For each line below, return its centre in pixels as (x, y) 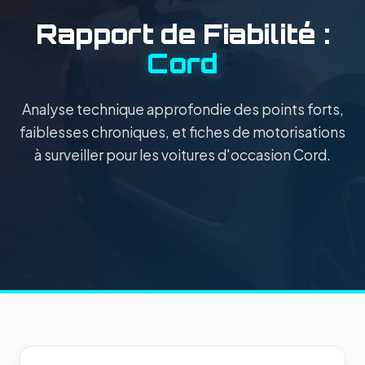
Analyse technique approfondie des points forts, (182, 109)
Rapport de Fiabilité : (182, 34)
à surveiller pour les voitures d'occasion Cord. (182, 154)
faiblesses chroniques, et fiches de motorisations (182, 132)
